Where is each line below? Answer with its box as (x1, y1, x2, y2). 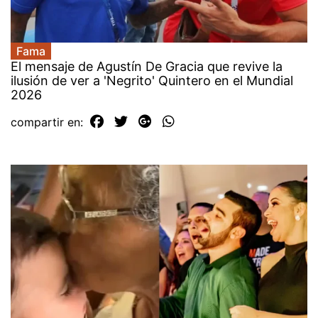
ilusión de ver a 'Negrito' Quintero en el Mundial (11, 72, 293, 88)
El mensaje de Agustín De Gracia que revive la (11, 58, 283, 74)
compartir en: (11, 114, 87, 129)
